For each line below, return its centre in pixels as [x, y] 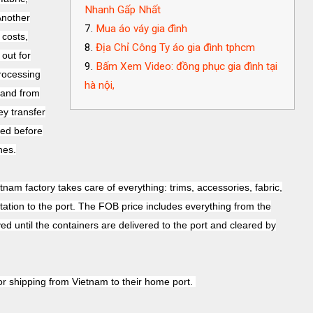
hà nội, [100, 85]
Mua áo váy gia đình [141, 29]
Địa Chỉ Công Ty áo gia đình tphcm [175, 48]
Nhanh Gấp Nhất [123, 10]
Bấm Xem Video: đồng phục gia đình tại [187, 66]
